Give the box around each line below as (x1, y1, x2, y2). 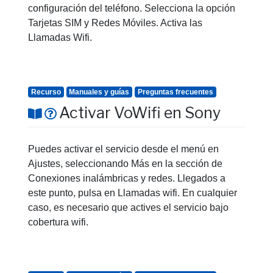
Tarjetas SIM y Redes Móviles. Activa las (28, 18, 202, 29)
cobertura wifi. (28, 216, 88, 227)
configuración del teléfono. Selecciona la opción (28, 3, 235, 14)
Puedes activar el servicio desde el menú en (28, 143, 219, 154)
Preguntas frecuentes (137, 88, 213, 97)
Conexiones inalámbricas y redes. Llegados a (28, 172, 225, 183)
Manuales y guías (69, 88, 130, 97)
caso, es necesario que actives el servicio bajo (28, 202, 229, 213)
